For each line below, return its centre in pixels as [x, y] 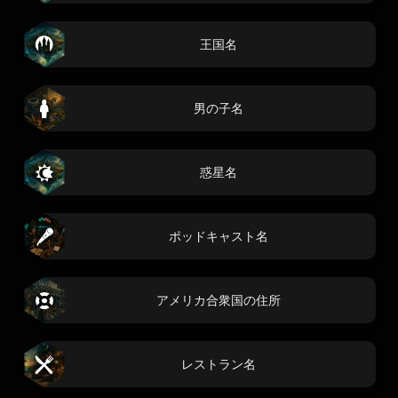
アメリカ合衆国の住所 [219, 300]
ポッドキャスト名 [219, 236]
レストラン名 [219, 364]
